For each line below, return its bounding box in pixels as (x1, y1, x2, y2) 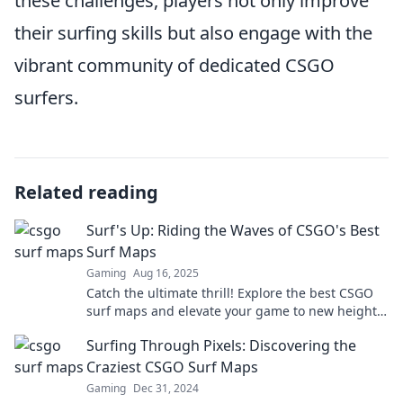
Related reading (14, 179, 158, 204)
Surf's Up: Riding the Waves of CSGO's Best (86, 219, 380, 240)
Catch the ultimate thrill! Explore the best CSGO (86, 283, 373, 301)
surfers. (14, 85, 78, 110)
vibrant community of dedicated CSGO (14, 52, 335, 77)
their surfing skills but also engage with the (14, 20, 372, 45)
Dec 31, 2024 (133, 380, 199, 396)
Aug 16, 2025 (133, 264, 199, 281)
